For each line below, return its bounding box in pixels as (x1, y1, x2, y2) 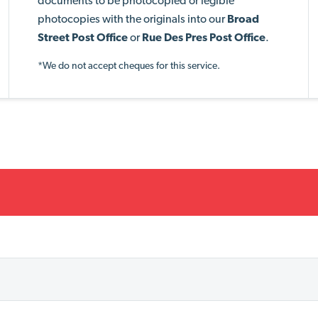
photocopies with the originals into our (38, 12, 228, 26)
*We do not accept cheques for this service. (38, 60, 221, 71)
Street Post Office (38, 31, 128, 44)
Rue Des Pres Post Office (142, 31, 266, 44)
